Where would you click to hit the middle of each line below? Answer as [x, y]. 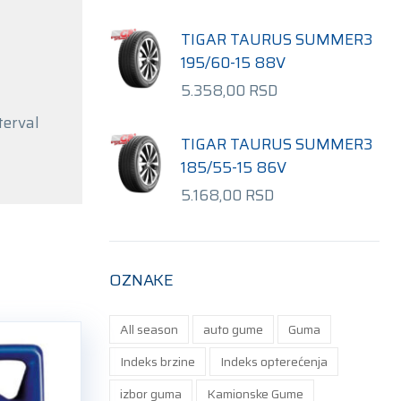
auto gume [234, 329]
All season [149, 329]
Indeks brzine [158, 362]
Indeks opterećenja [274, 362]
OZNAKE [142, 280]
